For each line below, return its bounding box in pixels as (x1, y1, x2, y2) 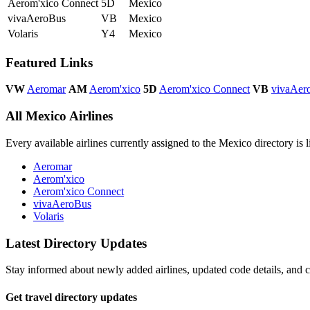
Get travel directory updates (6, 291, 137, 303)
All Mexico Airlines (6, 109, 113, 124)
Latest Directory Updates (6, 235, 147, 250)
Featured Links (6, 55, 93, 70)
